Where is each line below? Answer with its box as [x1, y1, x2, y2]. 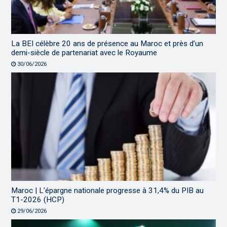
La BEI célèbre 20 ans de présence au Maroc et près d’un [11, 39, 204, 48]
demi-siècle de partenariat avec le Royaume [11, 48, 158, 57]
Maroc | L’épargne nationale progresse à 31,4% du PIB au [11, 186, 204, 196]
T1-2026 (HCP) [11, 195, 65, 205]
